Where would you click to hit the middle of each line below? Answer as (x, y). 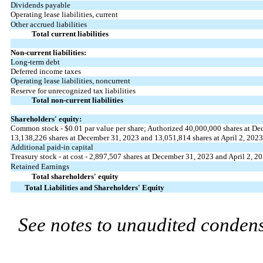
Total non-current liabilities (77, 100)
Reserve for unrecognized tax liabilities (73, 91)
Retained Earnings (40, 167)
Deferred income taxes (45, 72)
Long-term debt (35, 62)
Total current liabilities (70, 34)
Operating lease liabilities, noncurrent (70, 81)
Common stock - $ (39, 129)
